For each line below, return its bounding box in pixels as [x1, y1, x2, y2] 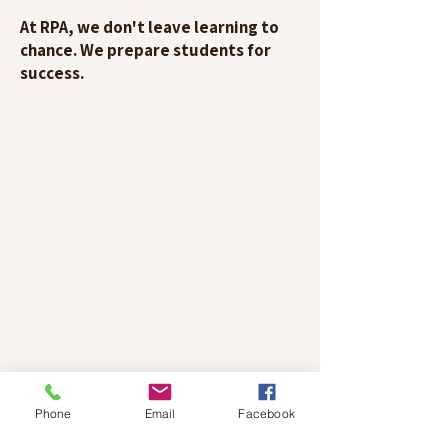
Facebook [238, 405, 295, 421]
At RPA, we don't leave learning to [20, 16, 279, 38]
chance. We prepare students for [20, 39, 271, 61]
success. [20, 62, 84, 84]
